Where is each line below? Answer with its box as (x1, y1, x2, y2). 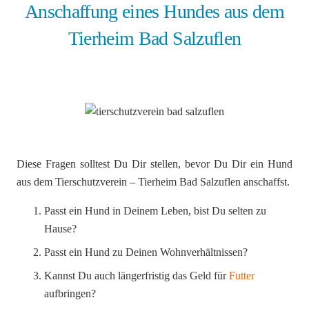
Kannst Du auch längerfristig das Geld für (44, 270, 229, 282)
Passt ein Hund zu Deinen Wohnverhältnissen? (44, 246, 248, 259)
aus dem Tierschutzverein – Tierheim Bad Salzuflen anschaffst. (17, 176, 290, 188)
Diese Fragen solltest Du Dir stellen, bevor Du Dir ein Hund (17, 158, 292, 170)
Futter (229, 270, 255, 282)
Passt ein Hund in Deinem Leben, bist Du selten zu (44, 205, 266, 217)
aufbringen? (44, 288, 96, 300)
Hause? (44, 223, 77, 235)
